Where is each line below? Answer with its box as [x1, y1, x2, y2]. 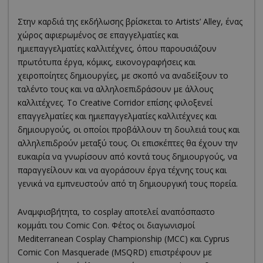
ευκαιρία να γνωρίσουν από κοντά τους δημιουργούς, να [18, 150, 237, 162]
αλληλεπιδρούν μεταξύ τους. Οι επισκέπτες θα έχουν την [18, 137, 238, 149]
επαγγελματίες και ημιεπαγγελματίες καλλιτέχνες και [18, 110, 217, 122]
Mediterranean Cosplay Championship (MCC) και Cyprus [18, 232, 230, 244]
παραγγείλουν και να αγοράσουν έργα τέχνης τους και [18, 164, 227, 176]
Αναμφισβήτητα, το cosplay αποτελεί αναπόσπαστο [18, 205, 215, 217]
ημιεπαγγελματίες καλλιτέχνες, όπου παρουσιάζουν [18, 42, 217, 54]
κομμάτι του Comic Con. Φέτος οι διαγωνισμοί [18, 219, 195, 231]
